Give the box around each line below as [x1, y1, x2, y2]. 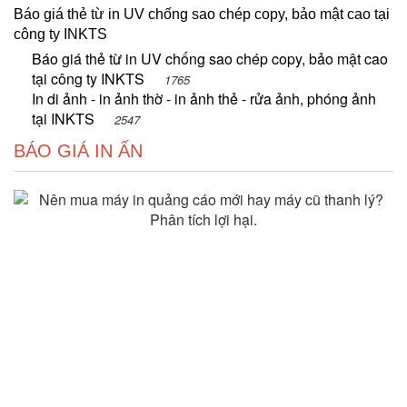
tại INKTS [32, 107, 98, 129]
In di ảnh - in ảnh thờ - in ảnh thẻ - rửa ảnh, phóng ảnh [32, 87, 376, 109]
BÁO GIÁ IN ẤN [14, 140, 143, 161]
